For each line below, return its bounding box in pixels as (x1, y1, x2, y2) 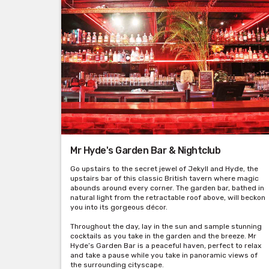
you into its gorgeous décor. (70, 203, 168, 212)
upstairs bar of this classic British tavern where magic (70, 174, 259, 183)
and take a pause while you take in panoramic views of (70, 251, 258, 260)
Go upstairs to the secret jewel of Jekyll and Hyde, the (70, 165, 258, 174)
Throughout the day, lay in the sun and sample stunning (70, 222, 262, 231)
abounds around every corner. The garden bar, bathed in (70, 184, 264, 193)
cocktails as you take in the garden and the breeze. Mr (70, 232, 256, 241)
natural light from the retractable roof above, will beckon (70, 193, 265, 202)
